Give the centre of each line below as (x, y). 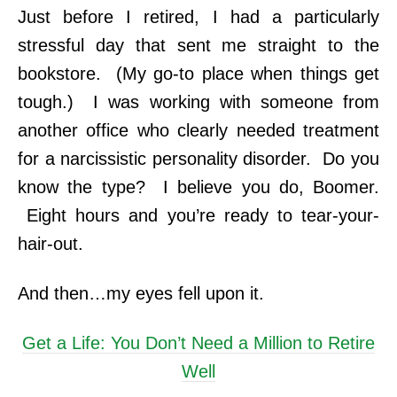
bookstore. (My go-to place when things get (198, 74)
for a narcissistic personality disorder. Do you (198, 159)
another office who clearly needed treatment (198, 131)
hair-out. (53, 244)
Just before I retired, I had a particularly (198, 17)
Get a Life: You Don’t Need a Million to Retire (198, 343)
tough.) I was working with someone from (198, 102)
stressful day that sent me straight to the (198, 46)
